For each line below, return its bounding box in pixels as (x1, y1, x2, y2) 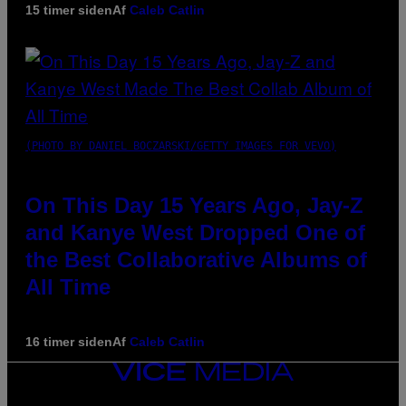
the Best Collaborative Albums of (25, 247, 367, 273)
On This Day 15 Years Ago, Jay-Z (25, 193, 363, 218)
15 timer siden (25, 3, 112, 18)
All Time (25, 275, 111, 300)
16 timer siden (25, 334, 112, 350)
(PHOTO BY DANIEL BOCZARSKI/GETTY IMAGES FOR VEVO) (25, 140, 336, 153)
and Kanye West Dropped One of (25, 220, 365, 246)
